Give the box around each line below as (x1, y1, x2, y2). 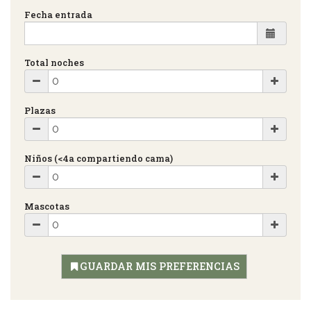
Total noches (24, 56, 84, 68)
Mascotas (24, 200, 69, 212)
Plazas (24, 104, 56, 116)
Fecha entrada (24, 8, 92, 20)
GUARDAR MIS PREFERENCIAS (79, 259, 239, 273)
